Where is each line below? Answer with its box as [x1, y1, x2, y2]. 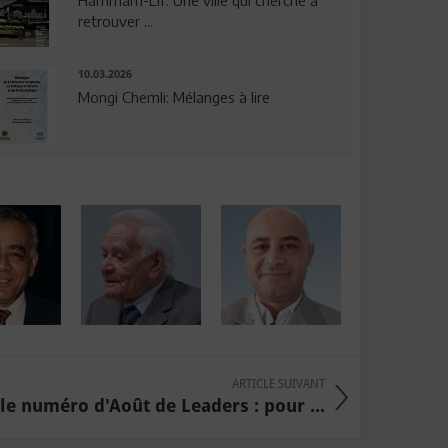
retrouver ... [77, 12, 153, 31]
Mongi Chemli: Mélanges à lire [77, 88, 270, 107]
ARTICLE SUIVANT [232, 376, 325, 391]
